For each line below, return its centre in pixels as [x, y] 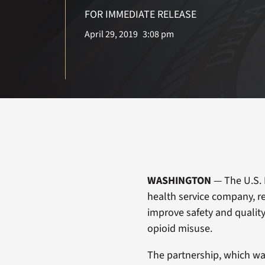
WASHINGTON [180, 180]
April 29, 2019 [112, 34]
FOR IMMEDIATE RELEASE [141, 14]
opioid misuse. [180, 228]
